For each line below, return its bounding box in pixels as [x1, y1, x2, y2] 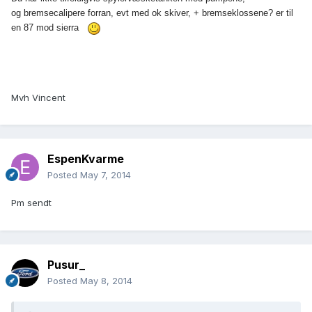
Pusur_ [47, 258, 85, 272]
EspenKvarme [47, 152, 124, 166]
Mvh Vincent [11, 91, 65, 103]
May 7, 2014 [80, 169, 131, 181]
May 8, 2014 [80, 275, 132, 287]
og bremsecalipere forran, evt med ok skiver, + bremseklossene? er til [11, 8, 293, 19]
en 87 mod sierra [11, 22, 81, 33]
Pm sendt [11, 197, 52, 209]
